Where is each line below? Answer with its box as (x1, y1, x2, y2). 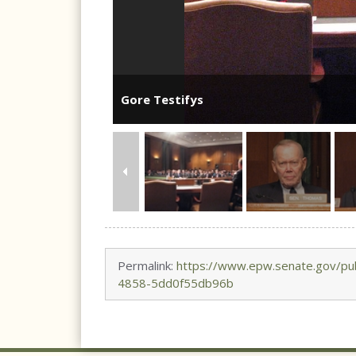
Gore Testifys (121, 91, 203, 107)
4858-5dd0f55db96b (118, 275, 234, 291)
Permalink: (118, 257, 176, 273)
